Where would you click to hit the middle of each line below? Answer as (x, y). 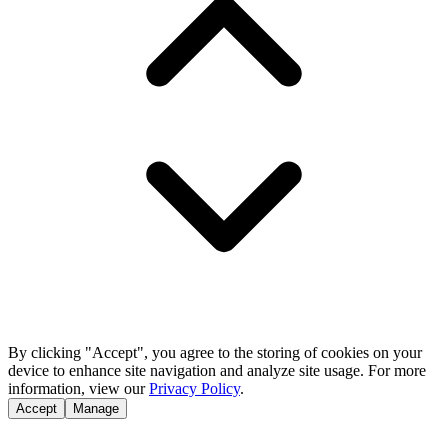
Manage (96, 408)
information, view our (76, 388)
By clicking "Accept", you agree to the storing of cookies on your (215, 352)
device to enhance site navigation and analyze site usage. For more (217, 370)
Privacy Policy (194, 388)
